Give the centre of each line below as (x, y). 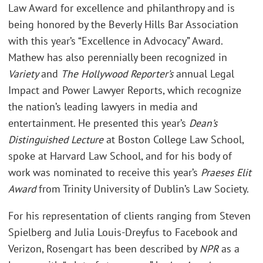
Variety (25, 74)
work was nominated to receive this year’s (104, 173)
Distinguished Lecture (57, 140)
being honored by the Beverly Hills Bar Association (123, 25)
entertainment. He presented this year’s (99, 123)
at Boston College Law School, (175, 140)
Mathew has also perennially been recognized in (118, 58)
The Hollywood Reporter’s (119, 74)
